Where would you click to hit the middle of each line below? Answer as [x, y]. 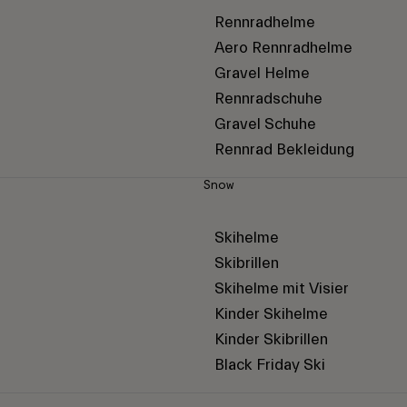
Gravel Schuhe [265, 124]
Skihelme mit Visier [282, 289]
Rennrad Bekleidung [284, 150]
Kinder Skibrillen [271, 340]
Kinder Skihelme [271, 314]
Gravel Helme [262, 74]
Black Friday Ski [270, 365]
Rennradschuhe [268, 99]
